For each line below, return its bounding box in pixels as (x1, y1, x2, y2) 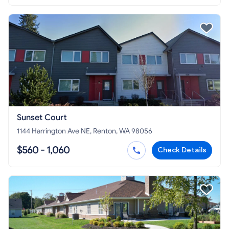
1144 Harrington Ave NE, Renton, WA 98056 (17, 127, 152, 136)
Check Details (157, 146, 207, 155)
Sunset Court (17, 112, 67, 123)
